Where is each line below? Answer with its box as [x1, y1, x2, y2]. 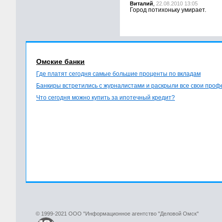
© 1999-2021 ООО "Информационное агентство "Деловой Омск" [36, 211, 199, 217]
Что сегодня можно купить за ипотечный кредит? [36, 94, 175, 102]
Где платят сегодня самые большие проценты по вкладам [36, 70, 201, 78]
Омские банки [36, 57, 85, 66]
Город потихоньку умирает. [130, 6, 206, 14]
